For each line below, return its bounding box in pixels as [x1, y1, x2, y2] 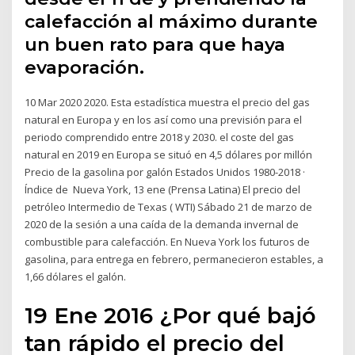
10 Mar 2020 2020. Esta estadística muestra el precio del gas [25, 95, 311, 110]
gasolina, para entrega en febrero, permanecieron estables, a [25, 252, 324, 267]
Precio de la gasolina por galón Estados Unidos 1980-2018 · [25, 165, 306, 180]
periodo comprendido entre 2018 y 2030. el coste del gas [25, 130, 295, 145]
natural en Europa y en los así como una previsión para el [25, 113, 303, 128]
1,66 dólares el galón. [25, 269, 127, 284]
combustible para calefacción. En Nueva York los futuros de [25, 235, 311, 250]
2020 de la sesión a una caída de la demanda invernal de [25, 217, 300, 232]
